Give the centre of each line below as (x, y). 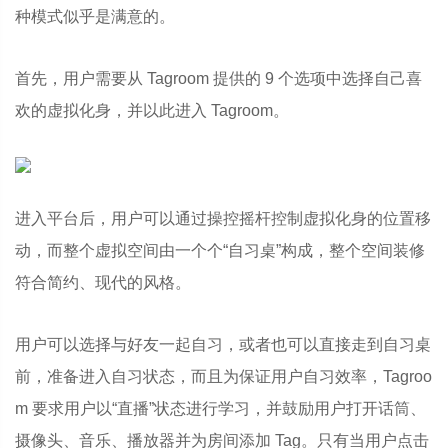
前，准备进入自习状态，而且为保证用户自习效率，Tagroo (223, 376)
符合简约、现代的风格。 (103, 282)
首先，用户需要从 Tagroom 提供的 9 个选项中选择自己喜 (218, 78)
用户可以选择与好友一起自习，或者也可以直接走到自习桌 (223, 344)
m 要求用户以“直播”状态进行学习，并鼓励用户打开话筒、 (220, 408)
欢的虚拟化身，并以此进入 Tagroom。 (152, 110)
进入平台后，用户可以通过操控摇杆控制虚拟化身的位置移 (223, 218)
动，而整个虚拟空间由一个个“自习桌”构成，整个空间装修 (220, 250)
